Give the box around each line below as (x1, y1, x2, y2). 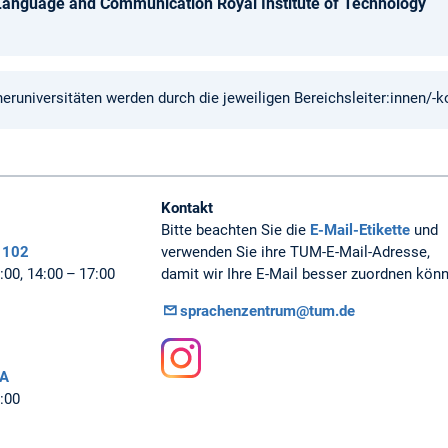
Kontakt (160, 199, 213, 218)
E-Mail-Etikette (309, 221, 410, 240)
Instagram (160, 389, 252, 414)
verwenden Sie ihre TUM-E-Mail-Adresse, (160, 243, 434, 262)
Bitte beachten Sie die (160, 221, 310, 240)
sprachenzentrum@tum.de (180, 302, 356, 321)
